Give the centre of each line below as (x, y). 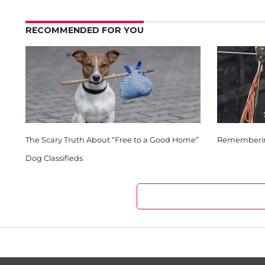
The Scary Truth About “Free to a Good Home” (112, 140)
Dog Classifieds (54, 158)
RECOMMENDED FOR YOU (84, 30)
